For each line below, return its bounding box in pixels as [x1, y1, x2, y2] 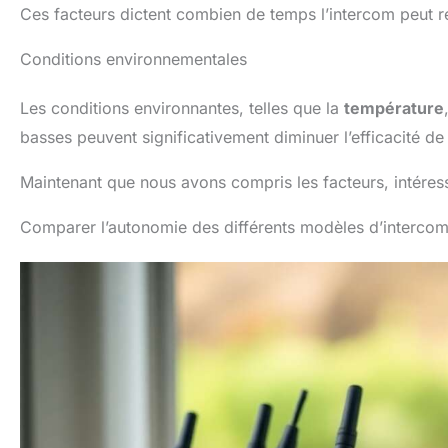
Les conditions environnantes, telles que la [20, 97, 344, 118]
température [344, 97, 444, 118]
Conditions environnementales [20, 48, 247, 69]
